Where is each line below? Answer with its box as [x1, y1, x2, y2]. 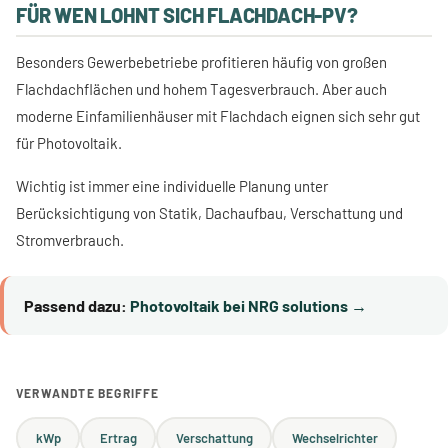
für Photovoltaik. [16, 134, 122, 152]
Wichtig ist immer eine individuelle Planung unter [16, 177, 328, 195]
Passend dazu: [24, 296, 127, 315]
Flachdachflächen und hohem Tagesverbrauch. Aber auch [16, 80, 387, 98]
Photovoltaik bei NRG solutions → [130, 296, 367, 315]
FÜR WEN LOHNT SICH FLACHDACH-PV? [16, 3, 358, 27]
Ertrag [99, 429, 137, 446]
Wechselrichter [291, 429, 378, 446]
